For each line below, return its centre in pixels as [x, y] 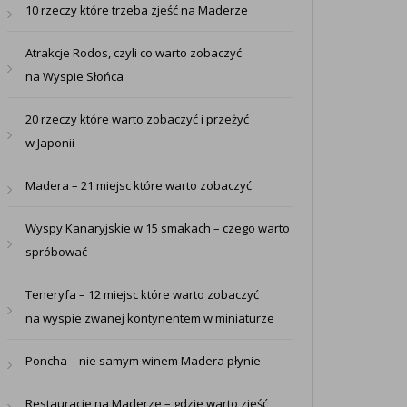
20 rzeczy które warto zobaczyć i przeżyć [137, 119]
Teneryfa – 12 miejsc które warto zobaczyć [142, 295]
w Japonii [50, 143]
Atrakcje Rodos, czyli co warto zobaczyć [133, 53]
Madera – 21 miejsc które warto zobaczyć [138, 186]
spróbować [56, 252]
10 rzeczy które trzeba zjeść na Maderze [136, 10]
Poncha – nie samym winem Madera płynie [143, 361]
